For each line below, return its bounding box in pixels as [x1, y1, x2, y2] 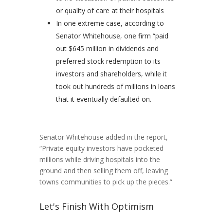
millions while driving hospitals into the [39, 154, 160, 164]
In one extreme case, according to [55, 18, 164, 28]
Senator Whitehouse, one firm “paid [55, 31, 168, 40]
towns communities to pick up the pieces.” [39, 177, 172, 186]
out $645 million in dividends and [55, 43, 159, 53]
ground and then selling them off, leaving [39, 165, 168, 175]
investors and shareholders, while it [55, 69, 167, 78]
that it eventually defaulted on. [55, 94, 151, 104]
